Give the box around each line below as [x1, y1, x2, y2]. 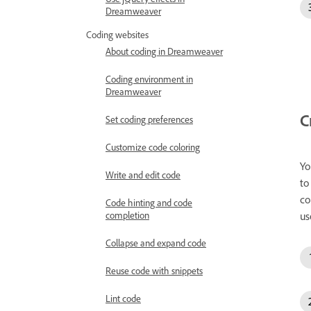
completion [106, 209, 149, 221]
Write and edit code [106, 169, 180, 180]
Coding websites [86, 28, 149, 40]
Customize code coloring [106, 141, 200, 153]
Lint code [106, 292, 141, 304]
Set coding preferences [106, 113, 193, 125]
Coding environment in [106, 73, 193, 85]
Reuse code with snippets [106, 264, 203, 276]
